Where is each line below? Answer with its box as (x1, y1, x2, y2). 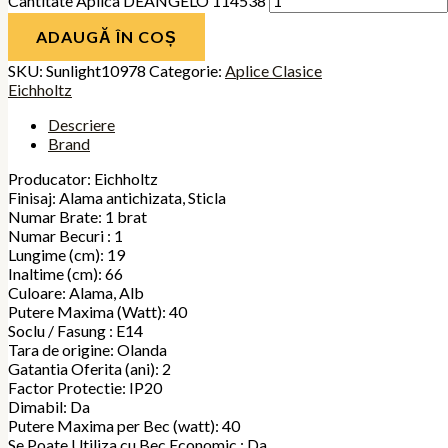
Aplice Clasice (225, 61, 322, 81)
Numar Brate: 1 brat (8, 207, 147, 227)
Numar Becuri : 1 (8, 226, 123, 246)
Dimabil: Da (8, 397, 90, 417)
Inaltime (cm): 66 (8, 264, 123, 284)
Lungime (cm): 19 (8, 245, 125, 265)
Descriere (48, 115, 115, 135)
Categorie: (149, 61, 225, 81)
